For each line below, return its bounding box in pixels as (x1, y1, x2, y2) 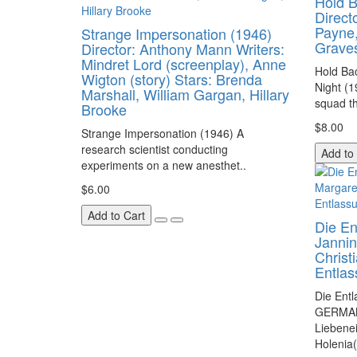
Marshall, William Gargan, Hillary (81, 84, 289, 104)
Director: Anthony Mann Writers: (81, 38, 284, 59)
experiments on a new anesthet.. (81, 157, 246, 173)
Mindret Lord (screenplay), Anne (81, 53, 286, 74)
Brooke (81, 99, 127, 120)
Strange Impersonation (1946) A (81, 125, 244, 141)
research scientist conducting (81, 141, 228, 157)
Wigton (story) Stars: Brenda (81, 69, 262, 89)
